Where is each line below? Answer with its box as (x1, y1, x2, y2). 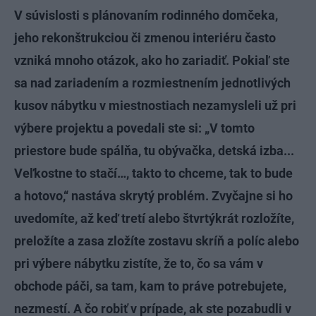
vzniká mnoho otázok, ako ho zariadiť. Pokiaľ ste (14, 53, 290, 68)
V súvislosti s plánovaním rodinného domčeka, (14, 8, 278, 23)
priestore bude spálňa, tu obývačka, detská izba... (14, 143, 294, 158)
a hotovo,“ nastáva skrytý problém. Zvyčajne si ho (14, 188, 293, 203)
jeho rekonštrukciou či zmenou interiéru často (14, 30, 276, 45)
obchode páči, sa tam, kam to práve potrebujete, (14, 279, 286, 293)
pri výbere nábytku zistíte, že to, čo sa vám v (14, 256, 263, 271)
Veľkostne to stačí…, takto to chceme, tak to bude (14, 166, 293, 181)
